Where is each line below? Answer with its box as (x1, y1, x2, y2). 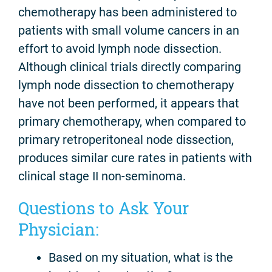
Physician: (18, 219, 99, 240)
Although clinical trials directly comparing (18, 59, 241, 75)
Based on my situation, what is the (49, 250, 233, 265)
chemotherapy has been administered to (18, 5, 237, 20)
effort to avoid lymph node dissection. (18, 41, 222, 56)
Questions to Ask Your (18, 197, 189, 219)
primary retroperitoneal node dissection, (18, 132, 234, 148)
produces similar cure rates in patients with (18, 151, 252, 166)
